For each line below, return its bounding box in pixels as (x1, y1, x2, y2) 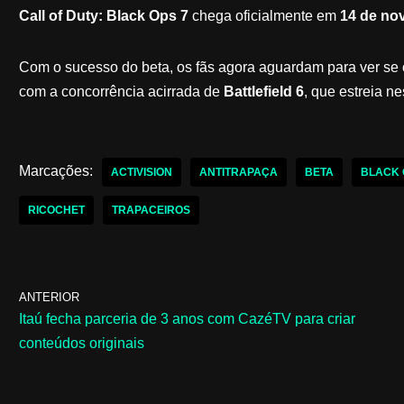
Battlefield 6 (223, 83, 304, 99)
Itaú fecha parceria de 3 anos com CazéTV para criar (18, 310, 355, 326)
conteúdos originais (18, 335, 144, 351)
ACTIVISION (110, 165, 172, 179)
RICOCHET (27, 203, 85, 216)
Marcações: (18, 162, 93, 179)
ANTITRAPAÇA (198, 165, 278, 179)
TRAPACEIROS (111, 203, 190, 216)
